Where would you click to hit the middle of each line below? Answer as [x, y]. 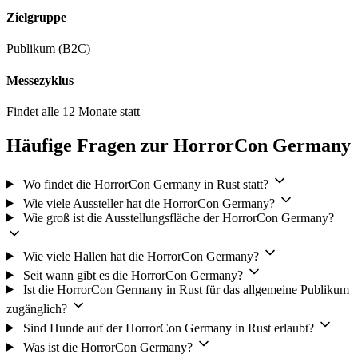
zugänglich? [37, 308]
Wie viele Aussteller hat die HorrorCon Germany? [149, 203]
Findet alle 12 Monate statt [73, 111]
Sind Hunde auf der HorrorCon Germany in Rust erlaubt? [168, 328]
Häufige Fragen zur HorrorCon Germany [179, 145]
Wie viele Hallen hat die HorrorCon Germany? [141, 256]
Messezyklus [40, 80]
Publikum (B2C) [48, 49]
